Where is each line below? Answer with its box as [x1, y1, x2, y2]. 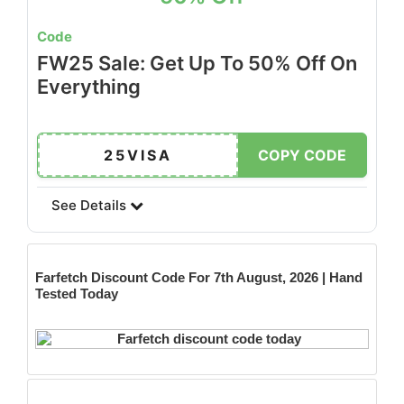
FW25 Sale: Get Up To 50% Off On [37, 51, 357, 75]
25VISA [104, 146, 172, 164]
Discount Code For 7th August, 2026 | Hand [91, 270, 363, 285]
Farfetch [35, 270, 87, 285]
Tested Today [35, 286, 122, 301]
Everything [37, 75, 141, 98]
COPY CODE [258, 146, 346, 164]
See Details [51, 197, 130, 214]
